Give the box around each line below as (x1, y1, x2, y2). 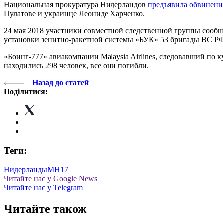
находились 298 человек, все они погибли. (4, 61, 149, 70)
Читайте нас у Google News (4, 174, 97, 183)
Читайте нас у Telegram (4, 183, 83, 192)
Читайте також (4, 202, 86, 216)
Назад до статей (32, 78, 89, 87)
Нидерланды (4, 165, 47, 174)
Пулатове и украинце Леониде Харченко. (4, 9, 145, 18)
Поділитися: (4, 87, 48, 96)
